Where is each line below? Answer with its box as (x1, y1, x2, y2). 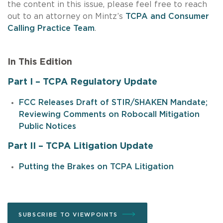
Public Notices (18, 122, 76, 130)
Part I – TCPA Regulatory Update (7, 77, 157, 87)
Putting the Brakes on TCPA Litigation (18, 162, 174, 171)
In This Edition (7, 57, 72, 67)
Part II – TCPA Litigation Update (7, 141, 153, 151)
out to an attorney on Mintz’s (7, 12, 125, 20)
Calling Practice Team (7, 24, 95, 32)
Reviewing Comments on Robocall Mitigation (18, 110, 200, 118)
